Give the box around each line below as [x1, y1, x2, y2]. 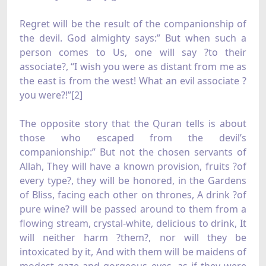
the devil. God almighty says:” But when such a [19, 31, 247, 45]
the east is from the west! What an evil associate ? [19, 74, 247, 88]
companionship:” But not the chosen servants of [19, 145, 247, 159]
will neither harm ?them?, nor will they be [19, 231, 247, 245]
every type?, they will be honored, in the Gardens [19, 174, 247, 188]
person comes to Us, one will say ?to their [19, 46, 247, 59]
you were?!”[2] [19, 88, 83, 102]
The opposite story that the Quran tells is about [19, 117, 247, 131]
